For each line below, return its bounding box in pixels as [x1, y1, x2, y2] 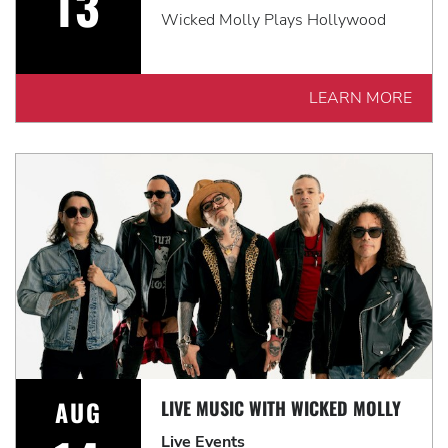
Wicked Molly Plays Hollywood [160, 9, 386, 31]
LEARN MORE [309, 87, 412, 109]
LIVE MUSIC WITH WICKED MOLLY [160, 395, 401, 421]
